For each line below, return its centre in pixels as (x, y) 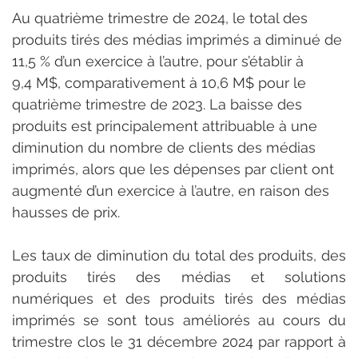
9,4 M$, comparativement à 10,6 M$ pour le (161, 82)
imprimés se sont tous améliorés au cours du (179, 320)
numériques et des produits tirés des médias (179, 298)
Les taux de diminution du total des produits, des (179, 255)
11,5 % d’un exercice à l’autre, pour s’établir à (160, 61)
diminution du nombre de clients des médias (166, 147)
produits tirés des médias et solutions (179, 276)
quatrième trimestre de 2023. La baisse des (159, 104)
